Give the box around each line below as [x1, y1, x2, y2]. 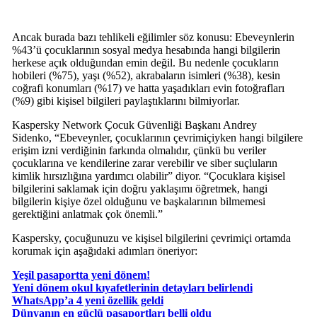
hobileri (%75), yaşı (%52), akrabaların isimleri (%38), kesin [11, 69, 280, 82]
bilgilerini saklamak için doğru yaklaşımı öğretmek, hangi [11, 183, 267, 195]
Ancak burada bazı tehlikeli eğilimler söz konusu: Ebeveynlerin [11, 31, 294, 44]
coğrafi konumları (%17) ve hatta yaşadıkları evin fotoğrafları [11, 82, 284, 95]
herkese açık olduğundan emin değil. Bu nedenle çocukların [11, 57, 279, 69]
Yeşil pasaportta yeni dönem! [11, 269, 150, 282]
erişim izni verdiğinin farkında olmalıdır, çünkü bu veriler [11, 144, 266, 157]
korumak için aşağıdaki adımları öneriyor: [11, 245, 197, 258]
